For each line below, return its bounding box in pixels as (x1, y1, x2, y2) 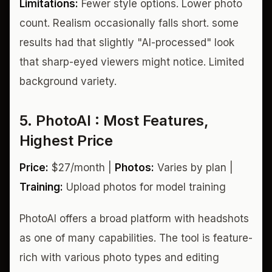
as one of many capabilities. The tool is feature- (19, 231, 253, 244)
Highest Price (19, 131, 113, 149)
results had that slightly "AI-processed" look (19, 36, 234, 49)
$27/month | (49, 161, 115, 174)
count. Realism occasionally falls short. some (19, 16, 239, 29)
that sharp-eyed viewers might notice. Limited (19, 55, 244, 68)
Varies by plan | (154, 161, 233, 174)
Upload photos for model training (63, 180, 226, 193)
